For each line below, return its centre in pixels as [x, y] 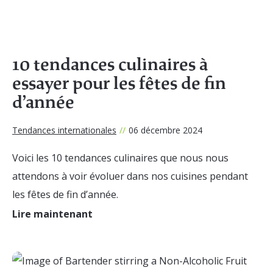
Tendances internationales [64, 130]
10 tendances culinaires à [110, 64]
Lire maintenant [52, 214]
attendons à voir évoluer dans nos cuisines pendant [130, 176]
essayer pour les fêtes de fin [119, 83]
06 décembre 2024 [165, 130]
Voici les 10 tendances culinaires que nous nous [120, 158]
